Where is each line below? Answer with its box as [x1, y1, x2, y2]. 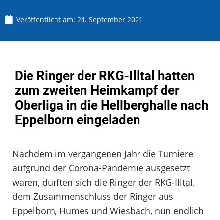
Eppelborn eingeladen [15, 112, 140, 127]
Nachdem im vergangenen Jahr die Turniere [12, 147, 193, 160]
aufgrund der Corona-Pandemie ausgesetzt [12, 162, 190, 174]
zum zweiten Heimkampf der [15, 82, 179, 98]
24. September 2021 [77, 14, 143, 24]
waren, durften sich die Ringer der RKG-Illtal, [12, 176, 194, 188]
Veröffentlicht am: [16, 14, 77, 24]
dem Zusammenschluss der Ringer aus [12, 190, 173, 202]
